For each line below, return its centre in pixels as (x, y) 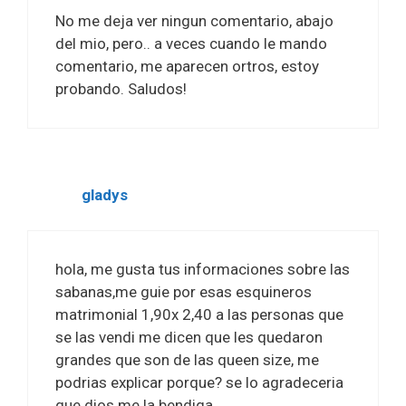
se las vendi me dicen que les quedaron (189, 337)
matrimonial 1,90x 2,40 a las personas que (199, 314)
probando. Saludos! (121, 89)
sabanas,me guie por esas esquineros (184, 291)
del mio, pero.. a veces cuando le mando (191, 44)
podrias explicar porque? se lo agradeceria (199, 382)
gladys (105, 195)
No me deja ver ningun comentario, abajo (194, 21)
